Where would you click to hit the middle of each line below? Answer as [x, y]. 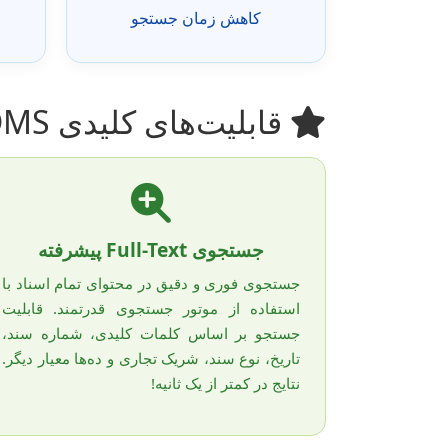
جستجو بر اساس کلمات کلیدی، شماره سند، [151, 332]
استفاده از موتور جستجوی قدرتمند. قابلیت [151, 307]
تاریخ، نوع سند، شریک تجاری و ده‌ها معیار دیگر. [151, 357]
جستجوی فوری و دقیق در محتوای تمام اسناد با [151, 282]
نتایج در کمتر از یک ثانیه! [225, 382]
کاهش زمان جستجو [196, 17]
